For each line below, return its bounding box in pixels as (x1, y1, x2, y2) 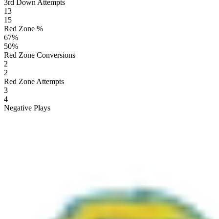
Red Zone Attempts (4, 77, 64, 86)
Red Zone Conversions (4, 50, 75, 59)
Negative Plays (4, 103, 50, 112)
